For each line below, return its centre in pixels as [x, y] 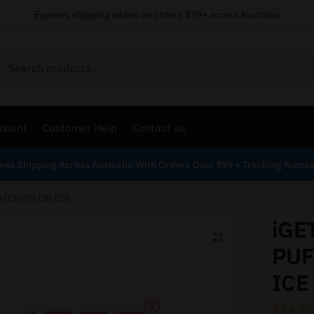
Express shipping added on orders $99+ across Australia [157, 15]
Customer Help [80, 127]
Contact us [158, 127]
